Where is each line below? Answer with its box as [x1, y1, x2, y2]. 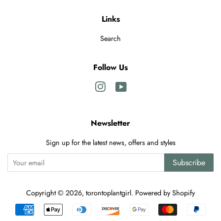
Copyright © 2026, [26, 188, 86, 198]
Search [100, 34, 121, 44]
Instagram [105, 82, 135, 92]
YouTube [126, 82, 152, 92]
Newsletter [91, 117, 130, 129]
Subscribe [173, 157, 205, 169]
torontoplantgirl [86, 188, 131, 198]
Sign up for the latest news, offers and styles [45, 138, 176, 148]
